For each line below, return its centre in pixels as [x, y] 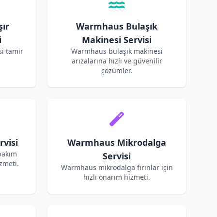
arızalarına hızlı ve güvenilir [117, 61]
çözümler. [117, 70]
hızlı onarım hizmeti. [117, 177]
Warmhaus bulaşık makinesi [117, 51]
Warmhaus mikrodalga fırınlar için [117, 167]
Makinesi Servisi [117, 40]
